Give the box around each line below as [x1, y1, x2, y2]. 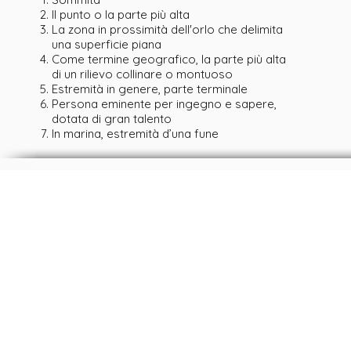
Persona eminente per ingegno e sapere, [51, 96, 277, 111]
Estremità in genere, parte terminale [51, 81, 248, 96]
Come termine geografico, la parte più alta [51, 52, 286, 67]
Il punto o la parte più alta [51, 7, 190, 22]
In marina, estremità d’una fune [51, 126, 219, 141]
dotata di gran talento [51, 111, 172, 126]
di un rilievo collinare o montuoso [51, 67, 233, 81]
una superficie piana [51, 37, 161, 52]
